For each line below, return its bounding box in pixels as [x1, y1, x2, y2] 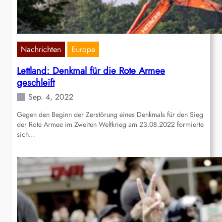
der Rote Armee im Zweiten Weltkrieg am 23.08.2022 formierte [17, 119, 204, 130]
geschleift [17, 76, 55, 90]
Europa [71, 44, 95, 55]
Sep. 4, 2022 [28, 91, 73, 103]
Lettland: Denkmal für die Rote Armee [17, 64, 165, 78]
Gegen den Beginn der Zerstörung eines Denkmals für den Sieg [17, 110, 203, 120]
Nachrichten [21, 44, 61, 55]
